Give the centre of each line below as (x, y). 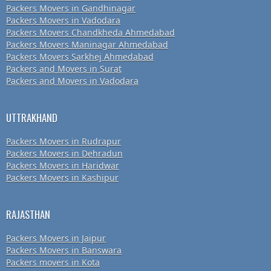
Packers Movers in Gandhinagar (71, 8)
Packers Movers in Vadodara (63, 21)
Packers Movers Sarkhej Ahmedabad (80, 57)
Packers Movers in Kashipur (62, 178)
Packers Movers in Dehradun (64, 154)
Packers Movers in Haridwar (63, 166)
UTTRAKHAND (32, 118)
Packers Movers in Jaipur (56, 238)
